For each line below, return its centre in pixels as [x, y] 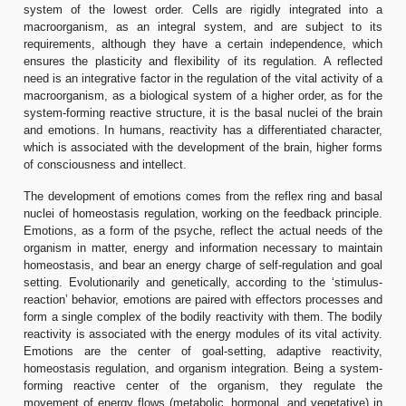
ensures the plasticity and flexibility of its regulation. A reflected [203, 61]
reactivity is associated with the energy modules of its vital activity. [203, 333]
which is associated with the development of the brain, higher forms [203, 147]
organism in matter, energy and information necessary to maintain [203, 247]
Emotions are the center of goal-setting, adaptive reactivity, [203, 351]
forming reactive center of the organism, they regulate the [203, 385]
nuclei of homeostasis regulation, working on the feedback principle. [203, 213]
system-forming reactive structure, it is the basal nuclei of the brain [203, 112]
